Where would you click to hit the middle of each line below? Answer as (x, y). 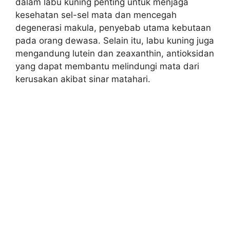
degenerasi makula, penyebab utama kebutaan (113, 27)
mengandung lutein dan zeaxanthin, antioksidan (115, 53)
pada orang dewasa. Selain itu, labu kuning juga (115, 40)
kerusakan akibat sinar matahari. (83, 79)
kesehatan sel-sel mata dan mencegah (96, 15)
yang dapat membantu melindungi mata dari (107, 66)
